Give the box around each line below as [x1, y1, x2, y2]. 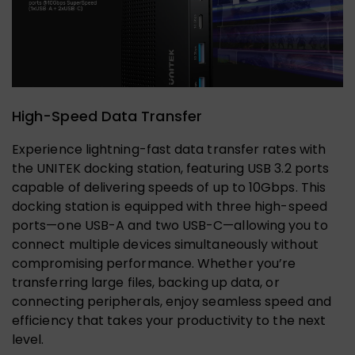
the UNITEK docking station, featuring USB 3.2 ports [12, 158, 330, 177]
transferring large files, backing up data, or [12, 273, 280, 292]
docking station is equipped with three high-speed [12, 197, 327, 216]
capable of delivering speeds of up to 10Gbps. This [12, 177, 326, 197]
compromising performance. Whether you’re [12, 254, 296, 273]
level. [12, 330, 44, 349]
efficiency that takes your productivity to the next [12, 311, 326, 330]
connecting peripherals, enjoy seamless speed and [12, 292, 331, 311]
